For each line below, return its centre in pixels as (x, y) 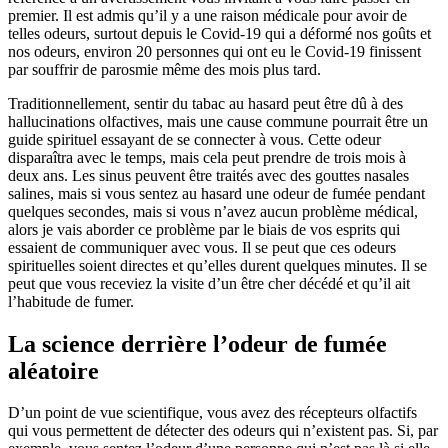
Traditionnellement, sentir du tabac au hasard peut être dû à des (205, 103)
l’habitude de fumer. (71, 301)
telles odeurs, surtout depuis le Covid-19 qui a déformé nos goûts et (219, 33)
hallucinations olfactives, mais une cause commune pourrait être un (218, 121)
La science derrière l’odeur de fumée (197, 343)
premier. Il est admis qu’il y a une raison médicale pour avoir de (207, 15)
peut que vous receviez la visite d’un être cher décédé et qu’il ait (209, 283)
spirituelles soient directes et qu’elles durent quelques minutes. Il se (217, 265)
